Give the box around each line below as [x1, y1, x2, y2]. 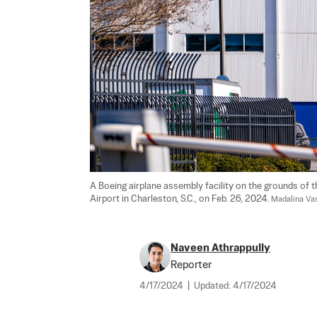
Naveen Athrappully [171, 242, 270, 253]
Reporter [171, 259, 212, 270]
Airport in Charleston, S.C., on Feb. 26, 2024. [90, 194, 271, 204]
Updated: [194, 281, 233, 291]
